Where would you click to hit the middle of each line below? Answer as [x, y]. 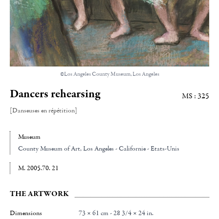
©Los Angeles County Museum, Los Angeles [109, 74]
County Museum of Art [49, 149]
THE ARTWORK [39, 194]
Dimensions [26, 213]
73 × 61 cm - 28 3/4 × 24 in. [116, 213]
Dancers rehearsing [55, 94]
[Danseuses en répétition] [44, 111]
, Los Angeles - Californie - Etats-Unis [130, 149]
